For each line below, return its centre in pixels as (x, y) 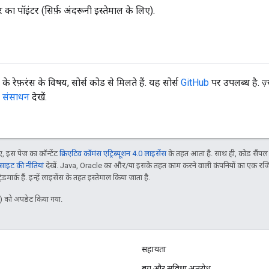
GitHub (195, 83)
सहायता (154, 249)
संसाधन (16, 97)
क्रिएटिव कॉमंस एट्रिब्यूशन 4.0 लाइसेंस (113, 154)
